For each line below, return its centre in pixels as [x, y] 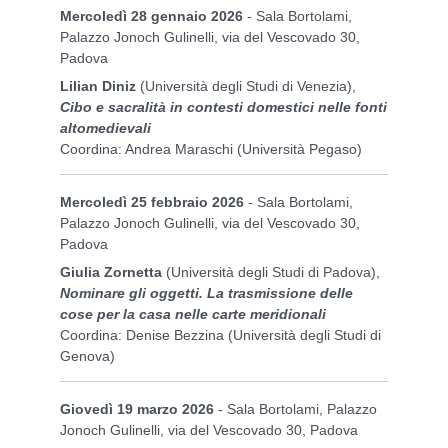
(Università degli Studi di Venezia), [246, 85]
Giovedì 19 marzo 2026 [137, 408]
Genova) [87, 355]
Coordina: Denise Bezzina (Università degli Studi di [220, 334]
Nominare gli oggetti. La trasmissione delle [206, 292]
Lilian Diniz [98, 85]
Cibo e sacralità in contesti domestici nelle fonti [223, 106]
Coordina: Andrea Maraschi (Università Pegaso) [211, 148]
